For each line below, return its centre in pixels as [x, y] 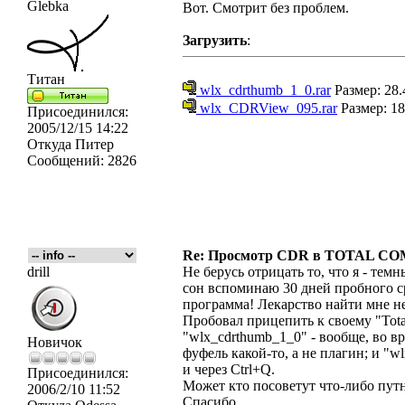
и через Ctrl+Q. [229, 369]
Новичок [55, 342]
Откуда [49, 144]
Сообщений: [66, 160]
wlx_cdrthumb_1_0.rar [264, 90]
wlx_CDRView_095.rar [267, 108]
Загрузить [215, 40]
